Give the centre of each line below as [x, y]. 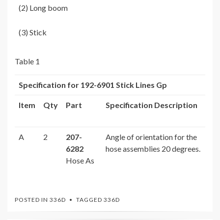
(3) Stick [33, 32]
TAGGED [90, 200]
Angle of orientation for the [151, 137]
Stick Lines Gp [141, 85]
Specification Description [151, 105]
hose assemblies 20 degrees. [153, 149]
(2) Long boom [43, 8]
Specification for [50, 85]
